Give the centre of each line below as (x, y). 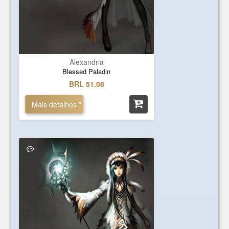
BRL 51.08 (86, 84)
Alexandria (86, 62)
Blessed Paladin (87, 71)
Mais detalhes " (57, 104)
